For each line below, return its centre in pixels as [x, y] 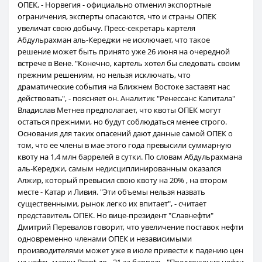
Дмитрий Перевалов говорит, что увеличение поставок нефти [130, 227]
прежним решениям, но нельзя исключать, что [104, 75]
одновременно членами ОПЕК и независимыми [105, 239]
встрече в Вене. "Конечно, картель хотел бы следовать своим [129, 63]
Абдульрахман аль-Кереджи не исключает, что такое [114, 40]
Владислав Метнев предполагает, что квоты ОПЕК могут [119, 110]
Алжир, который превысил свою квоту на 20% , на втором [123, 180]
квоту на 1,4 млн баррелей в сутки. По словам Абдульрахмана [130, 157]
